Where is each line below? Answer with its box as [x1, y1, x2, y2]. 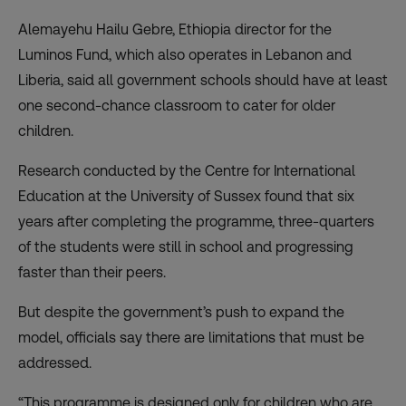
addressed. [18, 354, 92, 372]
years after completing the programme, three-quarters [18, 213, 374, 231]
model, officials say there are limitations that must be [18, 329, 364, 347]
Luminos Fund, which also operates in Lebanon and [18, 46, 352, 64]
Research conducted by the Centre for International [18, 162, 355, 180]
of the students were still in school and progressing [18, 238, 353, 256]
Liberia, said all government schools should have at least [18, 72, 388, 90]
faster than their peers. [18, 264, 166, 282]
